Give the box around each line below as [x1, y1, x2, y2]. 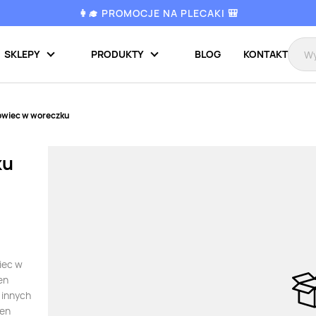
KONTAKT [243, 47, 288, 61]
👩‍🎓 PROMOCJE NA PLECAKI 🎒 [78, 6, 238, 20]
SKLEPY [4, 47, 40, 61]
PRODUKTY [91, 47, 144, 61]
